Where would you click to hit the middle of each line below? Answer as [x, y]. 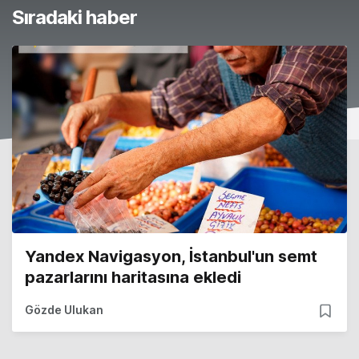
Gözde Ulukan [64, 309]
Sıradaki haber [75, 17]
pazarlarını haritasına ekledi [133, 277]
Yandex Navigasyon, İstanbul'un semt [171, 256]
